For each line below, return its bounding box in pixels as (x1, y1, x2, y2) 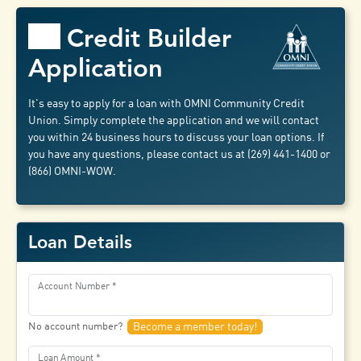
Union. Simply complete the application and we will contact (28, 115, 320, 127)
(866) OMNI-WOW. (28, 166, 117, 178)
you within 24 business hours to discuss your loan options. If (28, 132, 325, 144)
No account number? (28, 321, 126, 332)
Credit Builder (67, 23, 232, 54)
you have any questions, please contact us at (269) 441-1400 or (28, 149, 331, 161)
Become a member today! (133, 321, 258, 333)
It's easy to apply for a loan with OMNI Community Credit (28, 98, 305, 110)
